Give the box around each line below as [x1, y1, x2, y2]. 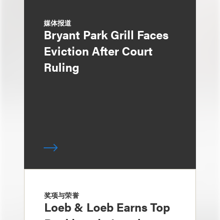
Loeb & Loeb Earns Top [44, 198, 170, 215]
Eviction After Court [44, 42, 153, 59]
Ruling [44, 58, 79, 75]
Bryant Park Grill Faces [44, 26, 168, 43]
